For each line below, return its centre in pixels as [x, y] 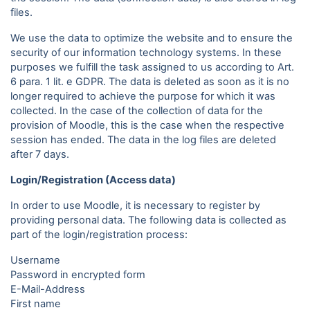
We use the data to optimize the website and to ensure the [152, 38]
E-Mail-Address [48, 289]
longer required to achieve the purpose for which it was [143, 96]
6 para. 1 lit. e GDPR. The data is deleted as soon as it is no [150, 82]
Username [35, 260]
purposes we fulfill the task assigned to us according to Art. [152, 67]
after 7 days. [40, 154]
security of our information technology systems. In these [146, 53]
